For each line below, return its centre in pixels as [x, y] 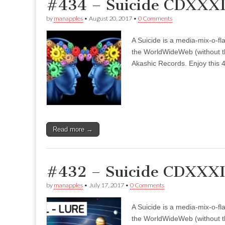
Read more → [73, 130]
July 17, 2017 [106, 185]
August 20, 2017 [110, 19]
